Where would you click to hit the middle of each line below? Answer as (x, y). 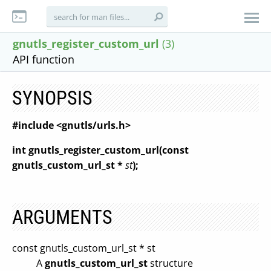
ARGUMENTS (62, 217)
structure (170, 263)
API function (44, 59)
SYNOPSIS (52, 98)
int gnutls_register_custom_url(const (100, 150)
